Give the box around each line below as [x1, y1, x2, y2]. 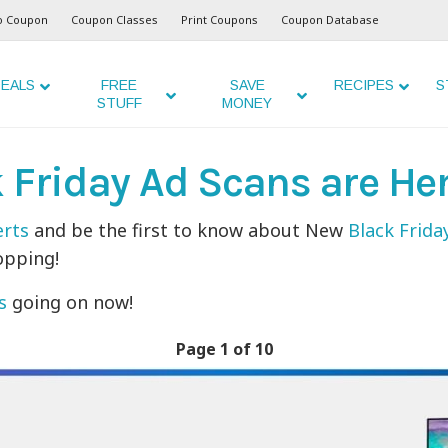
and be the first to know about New [29, 218, 349, 242]
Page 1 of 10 [175, 338, 273, 360]
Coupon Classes [71, 12, 158, 27]
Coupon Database [281, 12, 379, 27]
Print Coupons [181, 12, 258, 27]
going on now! [7, 290, 134, 314]
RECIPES [333, 77, 394, 93]
